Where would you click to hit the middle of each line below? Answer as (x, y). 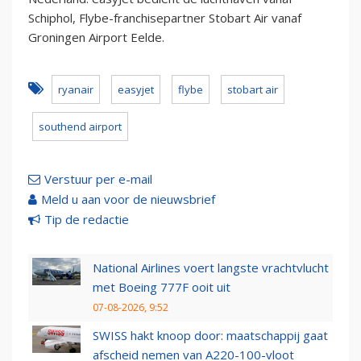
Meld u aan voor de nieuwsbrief (128, 199)
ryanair (76, 90)
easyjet (136, 90)
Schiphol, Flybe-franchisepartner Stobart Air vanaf (165, 18)
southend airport (80, 127)
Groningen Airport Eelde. (96, 37)
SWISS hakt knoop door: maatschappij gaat (210, 336)
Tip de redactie (87, 220)
